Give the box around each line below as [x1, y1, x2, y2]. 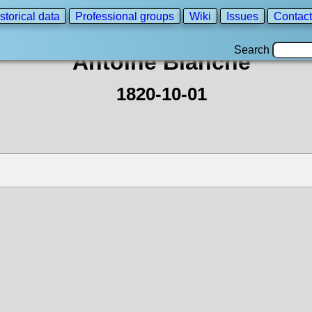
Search [234, 44, 272, 56]
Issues [226, 10, 258, 22]
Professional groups [75, 10, 174, 22]
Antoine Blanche [72, 49, 251, 75]
